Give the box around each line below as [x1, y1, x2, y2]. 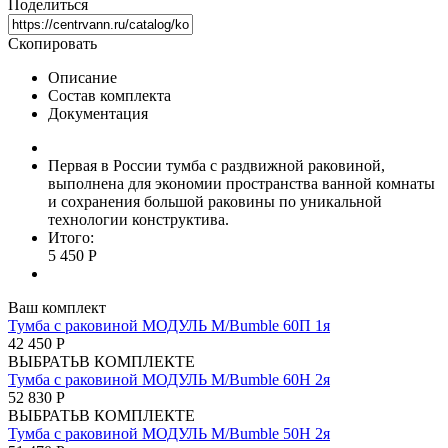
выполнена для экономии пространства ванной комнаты [48, 174, 435, 192]
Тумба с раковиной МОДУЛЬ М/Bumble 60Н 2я [8, 370, 330, 388]
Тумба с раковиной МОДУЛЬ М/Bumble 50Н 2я [8, 424, 330, 442]
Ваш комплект [8, 298, 106, 316]
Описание [48, 68, 117, 86]
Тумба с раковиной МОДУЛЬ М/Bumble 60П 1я [8, 316, 330, 334]
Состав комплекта [48, 86, 171, 104]
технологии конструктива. [48, 210, 229, 228]
